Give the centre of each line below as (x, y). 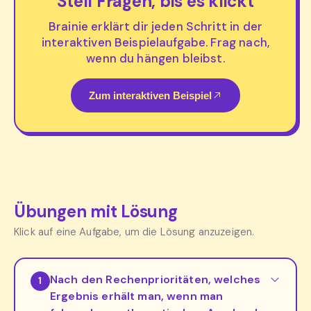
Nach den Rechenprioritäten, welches (155, 279)
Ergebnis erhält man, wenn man (137, 296)
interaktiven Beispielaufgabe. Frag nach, (155, 42)
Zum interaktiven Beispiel (150, 95)
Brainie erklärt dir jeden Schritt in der (155, 26)
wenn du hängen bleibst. (155, 58)
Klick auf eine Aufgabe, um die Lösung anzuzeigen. (134, 232)
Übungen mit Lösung (96, 211)
